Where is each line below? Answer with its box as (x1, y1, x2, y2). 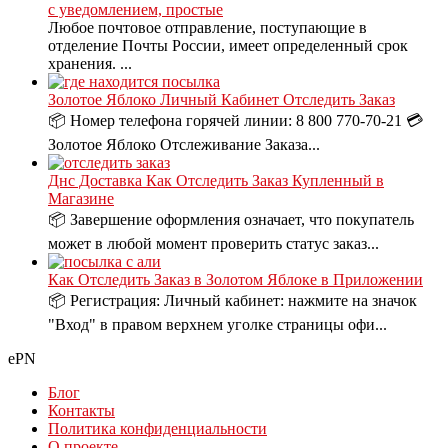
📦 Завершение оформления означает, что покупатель (48, 210, 414, 228)
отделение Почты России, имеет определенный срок (48, 36, 408, 54)
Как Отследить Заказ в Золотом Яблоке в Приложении (48, 270, 423, 288)
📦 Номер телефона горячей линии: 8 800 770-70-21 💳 (48, 111, 423, 129)
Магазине (48, 189, 114, 207)
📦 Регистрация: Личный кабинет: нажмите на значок (48, 291, 417, 309)
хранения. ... (48, 54, 132, 72)
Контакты (48, 401, 115, 419)
